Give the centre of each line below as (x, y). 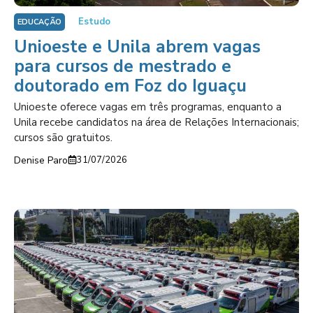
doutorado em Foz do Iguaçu (130, 86)
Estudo (94, 21)
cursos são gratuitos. (63, 137)
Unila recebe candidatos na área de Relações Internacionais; (156, 122)
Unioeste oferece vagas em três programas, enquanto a (148, 107)
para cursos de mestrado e (123, 66)
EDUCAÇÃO (39, 22)
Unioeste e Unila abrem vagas (137, 46)
